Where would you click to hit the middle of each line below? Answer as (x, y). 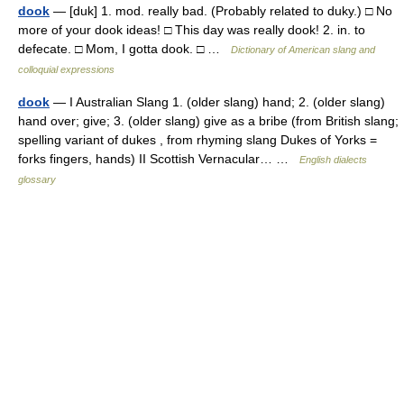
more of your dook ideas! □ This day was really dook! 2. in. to (192, 30)
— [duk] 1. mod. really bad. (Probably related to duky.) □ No (221, 11)
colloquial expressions (66, 69)
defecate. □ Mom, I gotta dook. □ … (124, 49)
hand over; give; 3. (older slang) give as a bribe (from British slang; (208, 121)
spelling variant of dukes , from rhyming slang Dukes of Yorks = (197, 140)
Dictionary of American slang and (303, 50)
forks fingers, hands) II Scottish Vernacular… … (159, 159)
